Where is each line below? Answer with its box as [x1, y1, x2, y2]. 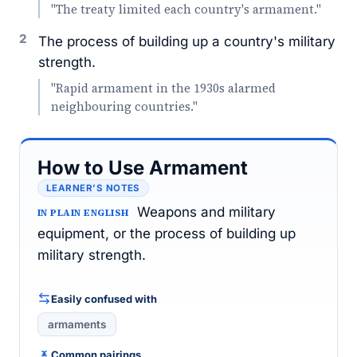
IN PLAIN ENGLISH [37, 206, 129, 219]
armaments [48, 318, 106, 331]
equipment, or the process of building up [37, 226, 296, 241]
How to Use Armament [37, 156, 248, 179]
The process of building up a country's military [38, 33, 335, 49]
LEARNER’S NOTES [46, 182, 140, 194]
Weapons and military [136, 204, 276, 220]
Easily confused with [51, 292, 157, 305]
